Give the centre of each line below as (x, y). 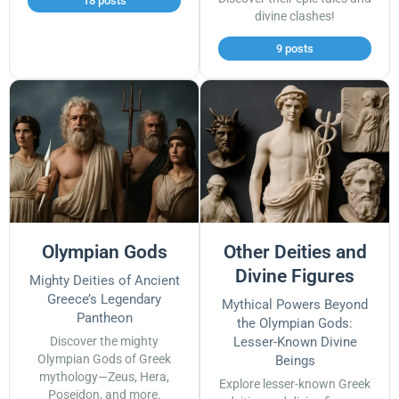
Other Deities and (295, 252)
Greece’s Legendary (104, 299)
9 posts (295, 48)
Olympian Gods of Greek (104, 359)
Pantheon (104, 318)
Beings (295, 360)
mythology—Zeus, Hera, (104, 377)
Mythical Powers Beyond (295, 304)
